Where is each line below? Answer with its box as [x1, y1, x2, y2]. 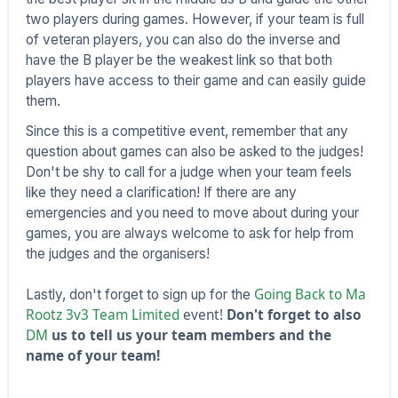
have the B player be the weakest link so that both [25, 51, 332, 68]
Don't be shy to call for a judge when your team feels [25, 163, 352, 181]
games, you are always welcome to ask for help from [25, 225, 354, 243]
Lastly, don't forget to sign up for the [25, 286, 254, 304]
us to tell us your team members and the [47, 326, 331, 346]
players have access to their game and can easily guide [25, 71, 366, 89]
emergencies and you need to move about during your [25, 204, 359, 222]
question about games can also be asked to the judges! [25, 143, 363, 161]
